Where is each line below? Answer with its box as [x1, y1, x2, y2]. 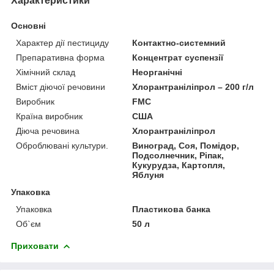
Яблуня [132, 169, 165, 180]
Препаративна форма [16, 52, 105, 62]
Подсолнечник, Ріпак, [132, 150, 224, 160]
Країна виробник [16, 111, 83, 121]
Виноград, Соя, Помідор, [132, 140, 240, 150]
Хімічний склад [16, 67, 75, 77]
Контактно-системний [132, 37, 226, 48]
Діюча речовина [16, 125, 80, 136]
